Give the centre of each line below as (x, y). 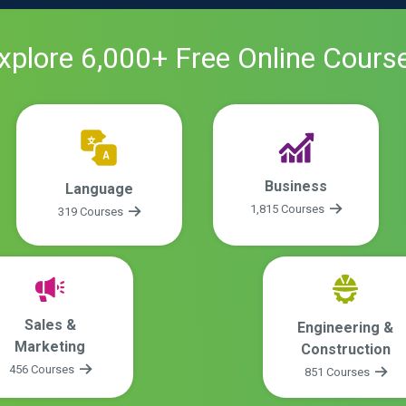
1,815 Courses (289, 209)
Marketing (50, 347)
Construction (345, 350)
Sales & (50, 325)
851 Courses (338, 372)
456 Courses (43, 370)
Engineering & (345, 328)
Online (276, 58)
